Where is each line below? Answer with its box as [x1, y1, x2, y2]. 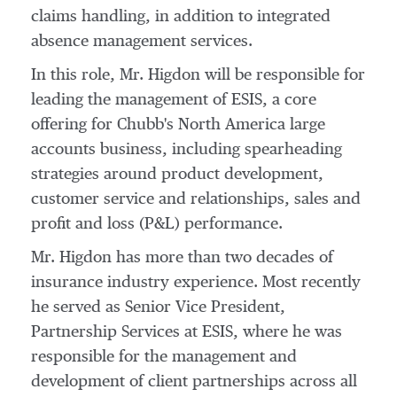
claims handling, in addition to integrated [31, 9, 331, 25]
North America [178, 117, 285, 133]
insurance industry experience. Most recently [31, 275, 361, 291]
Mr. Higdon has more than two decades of [31, 250, 333, 266]
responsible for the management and [31, 349, 297, 365]
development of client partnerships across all [31, 374, 357, 390]
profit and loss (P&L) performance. [31, 216, 283, 232]
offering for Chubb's [31, 117, 178, 133]
